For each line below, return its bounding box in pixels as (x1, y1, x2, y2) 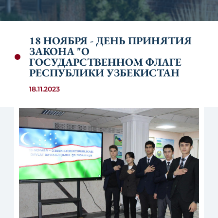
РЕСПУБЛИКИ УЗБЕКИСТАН (29, 66, 180, 80)
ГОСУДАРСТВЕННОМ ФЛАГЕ (29, 55, 182, 69)
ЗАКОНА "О (29, 44, 90, 58)
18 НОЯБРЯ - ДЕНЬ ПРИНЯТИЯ (29, 34, 192, 48)
